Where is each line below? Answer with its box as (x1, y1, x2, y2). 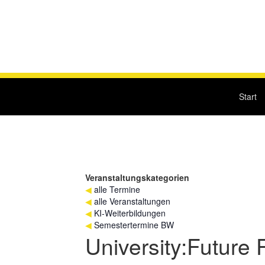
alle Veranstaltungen (94, 195, 170, 208)
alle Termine (94, 183, 140, 196)
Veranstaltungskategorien (85, 172, 189, 184)
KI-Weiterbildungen (94, 207, 166, 219)
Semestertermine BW (94, 219, 174, 231)
